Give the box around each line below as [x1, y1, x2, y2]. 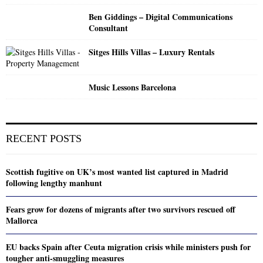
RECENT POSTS [6, 132, 82, 144]
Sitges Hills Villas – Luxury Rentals [89, 45, 215, 58]
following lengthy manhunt [6, 176, 102, 189]
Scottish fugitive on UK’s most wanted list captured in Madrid [6, 165, 228, 178]
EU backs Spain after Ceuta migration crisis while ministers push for [6, 240, 251, 253]
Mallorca [6, 214, 38, 227]
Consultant [89, 21, 129, 34]
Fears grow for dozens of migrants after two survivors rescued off [6, 203, 235, 215]
